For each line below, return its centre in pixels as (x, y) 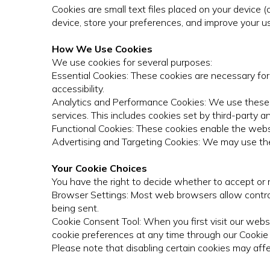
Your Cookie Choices (99, 168)
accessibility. (78, 89)
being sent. (75, 208)
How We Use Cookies (102, 49)
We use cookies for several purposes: (132, 62)
